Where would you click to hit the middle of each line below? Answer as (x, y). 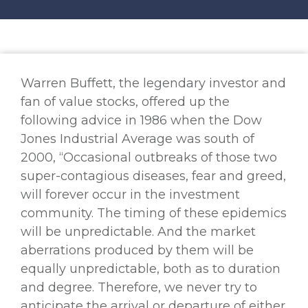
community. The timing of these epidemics (154, 213)
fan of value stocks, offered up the (125, 101)
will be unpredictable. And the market (138, 231)
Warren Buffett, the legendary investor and (153, 83)
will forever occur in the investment (130, 194)
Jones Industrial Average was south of (137, 139)
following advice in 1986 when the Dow (141, 120)
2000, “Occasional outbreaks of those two (149, 157)
